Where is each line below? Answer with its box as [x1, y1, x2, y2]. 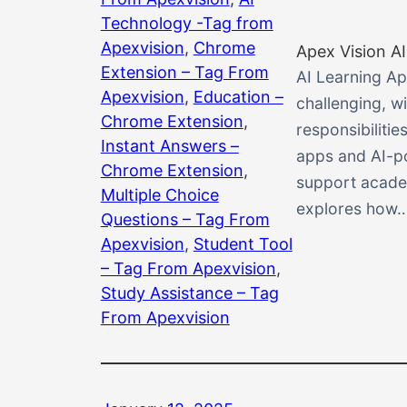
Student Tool [193, 233, 293, 253]
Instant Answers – [100, 135, 239, 155]
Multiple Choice [100, 184, 219, 204]
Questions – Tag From [100, 209, 270, 229]
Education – [193, 86, 283, 106]
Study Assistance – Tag [100, 283, 279, 303]
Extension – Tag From [100, 62, 269, 82]
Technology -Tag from [100, 13, 273, 33]
